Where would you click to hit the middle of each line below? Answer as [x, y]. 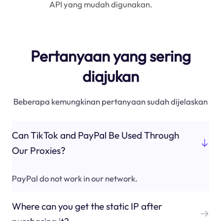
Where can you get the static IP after [87, 206]
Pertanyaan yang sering [110, 56]
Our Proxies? [38, 150]
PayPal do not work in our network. [74, 179]
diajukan [110, 76]
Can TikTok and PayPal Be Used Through [95, 135]
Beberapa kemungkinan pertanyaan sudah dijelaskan [110, 101]
